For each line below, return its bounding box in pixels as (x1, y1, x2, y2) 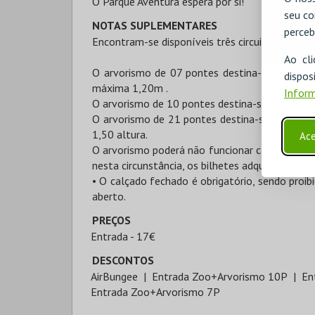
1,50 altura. (92, 127, 148, 141)
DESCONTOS (92, 253, 154, 267)
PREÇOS (92, 213, 131, 227)
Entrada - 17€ (91, 229, 155, 243)
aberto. (92, 189, 126, 203)
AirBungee (91, 269, 138, 283)
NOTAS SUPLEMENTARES (92, 18, 217, 32)
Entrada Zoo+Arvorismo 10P (152, 269, 288, 283)
